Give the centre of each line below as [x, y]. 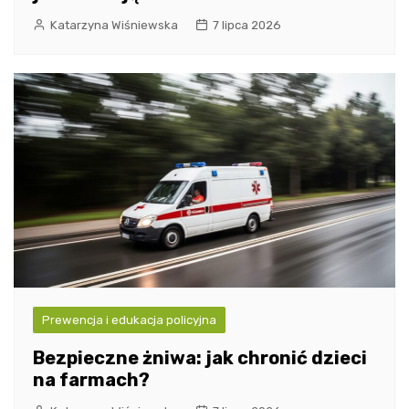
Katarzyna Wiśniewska [114, 25]
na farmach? [91, 380]
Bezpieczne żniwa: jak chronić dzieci [200, 358]
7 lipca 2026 [247, 25]
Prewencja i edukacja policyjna [129, 320]
